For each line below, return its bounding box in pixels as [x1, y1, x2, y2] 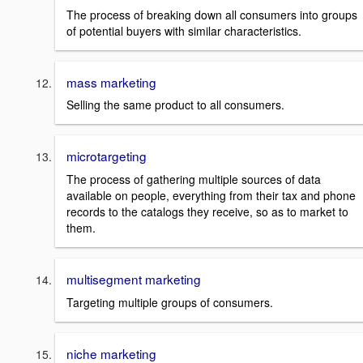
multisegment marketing [66, 269, 201, 288]
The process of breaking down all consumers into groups [66, 6, 357, 23]
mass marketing [66, 72, 156, 91]
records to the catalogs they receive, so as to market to [66, 203, 348, 220]
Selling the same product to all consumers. [66, 96, 284, 113]
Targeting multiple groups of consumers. [66, 293, 273, 310]
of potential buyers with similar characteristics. [66, 22, 301, 39]
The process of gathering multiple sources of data [66, 170, 321, 187]
